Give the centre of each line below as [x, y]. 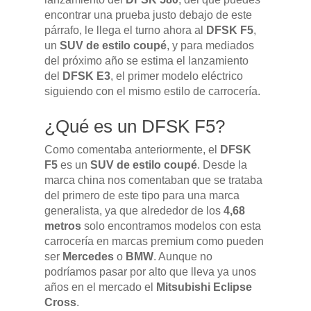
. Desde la [222, 165]
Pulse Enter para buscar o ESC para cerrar [151, 138]
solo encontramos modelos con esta [171, 226]
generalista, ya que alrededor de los [134, 211]
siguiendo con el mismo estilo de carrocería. [152, 92]
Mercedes [88, 257]
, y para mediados [210, 46]
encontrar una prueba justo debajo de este [148, 15]
